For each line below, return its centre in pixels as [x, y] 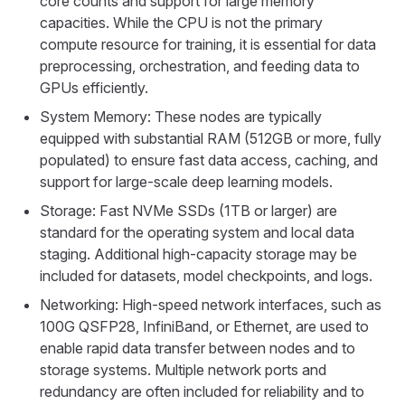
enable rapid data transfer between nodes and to [198, 348]
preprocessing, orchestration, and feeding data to [200, 66]
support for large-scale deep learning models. [186, 182]
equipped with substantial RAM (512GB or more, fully [211, 138]
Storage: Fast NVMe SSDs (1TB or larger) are [188, 211]
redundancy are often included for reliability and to [202, 391]
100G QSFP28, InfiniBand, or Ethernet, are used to [204, 326]
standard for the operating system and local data [197, 232]
